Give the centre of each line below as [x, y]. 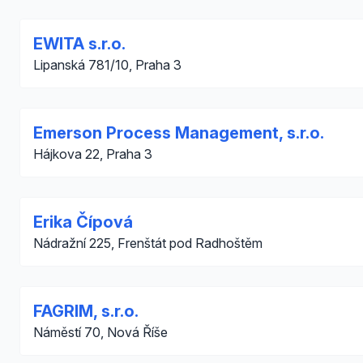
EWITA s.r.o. [79, 44]
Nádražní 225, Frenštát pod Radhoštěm [148, 243]
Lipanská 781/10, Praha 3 [107, 65]
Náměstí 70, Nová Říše [100, 332]
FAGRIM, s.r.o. [86, 311]
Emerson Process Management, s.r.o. [179, 133]
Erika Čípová [83, 222]
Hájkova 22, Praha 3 [93, 154]
